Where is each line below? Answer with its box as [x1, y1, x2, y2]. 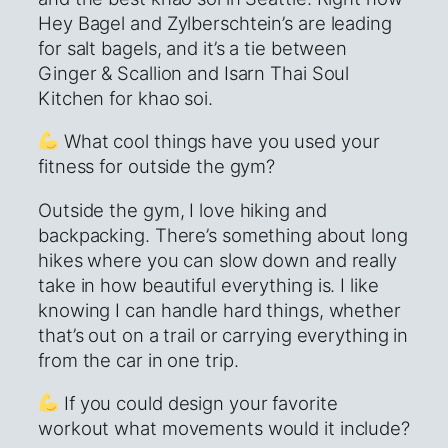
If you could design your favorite [59, 392, 338, 415]
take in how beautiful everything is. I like [38, 273, 379, 296]
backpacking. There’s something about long [38, 223, 408, 246]
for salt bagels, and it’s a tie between [38, 36, 348, 59]
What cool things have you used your [59, 130, 380, 153]
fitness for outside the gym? [38, 155, 276, 178]
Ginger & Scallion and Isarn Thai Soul [38, 61, 350, 84]
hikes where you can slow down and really [38, 248, 397, 271]
